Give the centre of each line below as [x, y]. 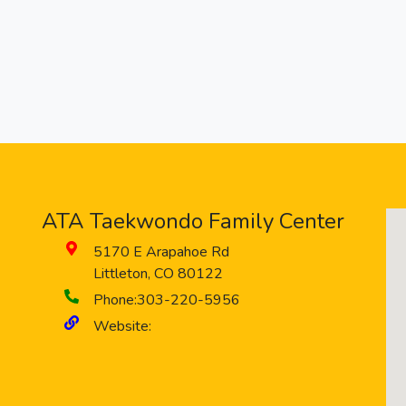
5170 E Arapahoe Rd [161, 252]
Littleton [121, 274]
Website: [122, 326]
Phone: [115, 300]
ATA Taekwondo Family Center [193, 221]
